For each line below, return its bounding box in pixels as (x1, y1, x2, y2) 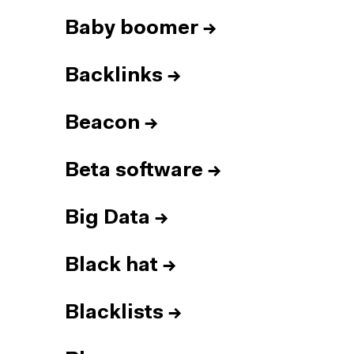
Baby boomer (65, 19, 198, 39)
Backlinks (65, 66, 163, 86)
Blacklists (65, 303, 164, 323)
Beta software (65, 161, 203, 181)
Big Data (65, 209, 150, 228)
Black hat (65, 256, 158, 276)
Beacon (65, 114, 140, 134)
